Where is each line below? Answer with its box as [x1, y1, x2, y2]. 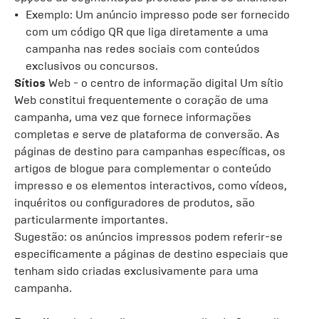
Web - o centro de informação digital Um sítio [46, 76, 283, 90]
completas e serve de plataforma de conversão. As [14, 127, 280, 141]
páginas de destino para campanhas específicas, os [14, 145, 286, 158]
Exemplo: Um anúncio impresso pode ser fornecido [26, 8, 290, 21]
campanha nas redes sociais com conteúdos [26, 42, 260, 56]
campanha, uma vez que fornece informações [14, 110, 251, 124]
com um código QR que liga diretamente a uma [26, 25, 268, 38]
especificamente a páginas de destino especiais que [14, 247, 288, 261]
